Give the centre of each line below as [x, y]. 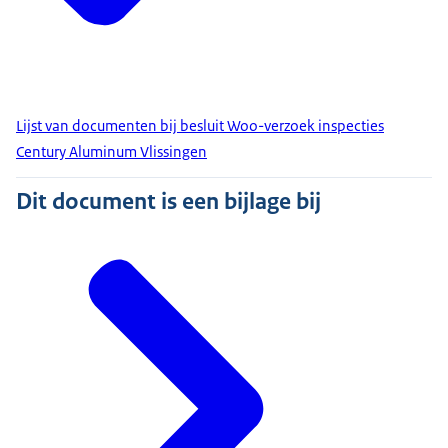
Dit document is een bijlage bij [168, 201]
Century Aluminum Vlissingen [111, 152]
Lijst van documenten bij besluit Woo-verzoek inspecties [200, 126]
